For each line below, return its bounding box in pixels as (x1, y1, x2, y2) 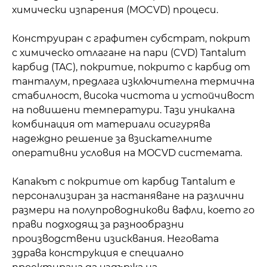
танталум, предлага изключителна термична (12, 76, 254, 88)
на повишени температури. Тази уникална (12, 104, 235, 116)
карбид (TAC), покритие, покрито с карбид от (12, 61, 250, 73)
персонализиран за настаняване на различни (12, 190, 244, 202)
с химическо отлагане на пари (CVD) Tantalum (12, 47, 246, 59)
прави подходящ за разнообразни (12, 219, 184, 231)
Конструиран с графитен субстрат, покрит (12, 33, 250, 45)
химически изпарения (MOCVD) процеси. (12, 4, 218, 16)
